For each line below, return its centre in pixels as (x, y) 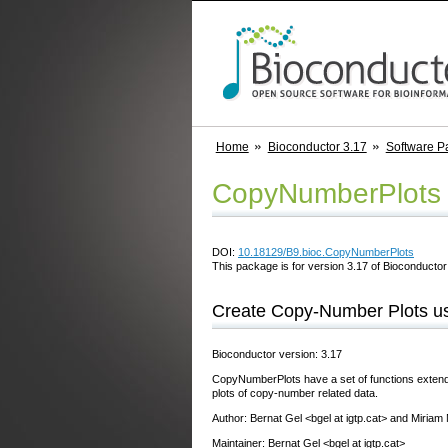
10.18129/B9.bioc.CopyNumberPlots (326, 251)
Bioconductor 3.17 (317, 147)
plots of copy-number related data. (295, 392)
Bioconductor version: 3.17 (277, 353)
